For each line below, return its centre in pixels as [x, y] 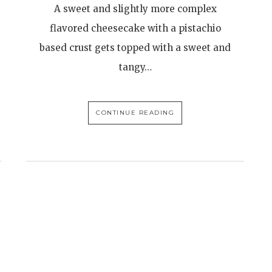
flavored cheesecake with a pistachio [135, 29]
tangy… [135, 67]
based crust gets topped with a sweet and [135, 48]
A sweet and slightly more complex [135, 9]
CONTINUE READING [135, 113]
